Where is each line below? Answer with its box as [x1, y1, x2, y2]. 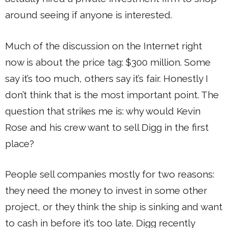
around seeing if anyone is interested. [5, 9, 172, 20]
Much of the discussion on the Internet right [5, 40, 202, 51]
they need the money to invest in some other [5, 185, 207, 196]
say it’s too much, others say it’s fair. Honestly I [5, 72, 208, 84]
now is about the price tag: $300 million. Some [5, 56, 211, 68]
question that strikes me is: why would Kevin [5, 105, 201, 117]
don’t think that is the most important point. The [5, 89, 219, 100]
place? [5, 137, 34, 149]
